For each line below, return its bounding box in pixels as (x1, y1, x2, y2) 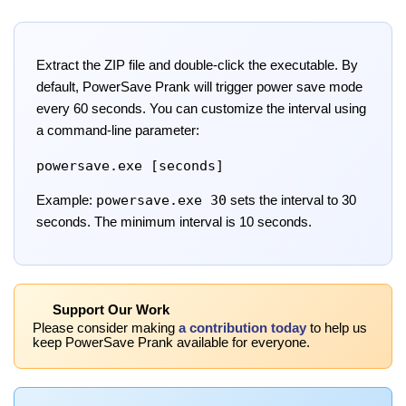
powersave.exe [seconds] (36, 157, 224, 173)
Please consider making (33, 320, 179, 335)
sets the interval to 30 (227, 193, 356, 208)
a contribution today (179, 320, 306, 335)
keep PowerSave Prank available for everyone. (33, 334, 310, 350)
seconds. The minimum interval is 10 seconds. (36, 215, 312, 230)
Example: (36, 193, 96, 208)
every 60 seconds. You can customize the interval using (36, 101, 366, 116)
